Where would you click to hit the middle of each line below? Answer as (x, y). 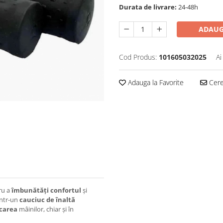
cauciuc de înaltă (47, 200)
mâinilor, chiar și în (46, 209)
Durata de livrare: (148, 7)
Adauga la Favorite (155, 82)
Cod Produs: (138, 57)
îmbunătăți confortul (46, 190)
